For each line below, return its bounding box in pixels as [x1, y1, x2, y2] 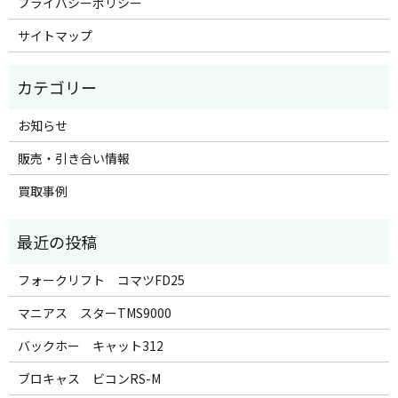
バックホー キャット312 [17, 336, 163, 354]
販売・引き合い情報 [17, 148, 130, 167]
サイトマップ [17, 26, 92, 44]
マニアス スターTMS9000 [17, 303, 171, 322]
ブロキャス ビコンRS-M [17, 369, 161, 387]
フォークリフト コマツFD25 [17, 270, 185, 289]
